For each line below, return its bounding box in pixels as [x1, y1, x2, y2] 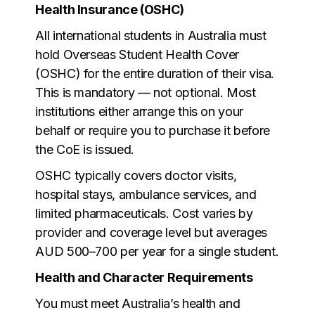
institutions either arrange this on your [35, 103, 243, 119]
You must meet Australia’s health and [35, 295, 240, 311]
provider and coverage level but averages [35, 224, 267, 240]
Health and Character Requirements [35, 269, 253, 285]
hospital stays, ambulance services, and [35, 186, 257, 202]
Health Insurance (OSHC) [35, 1, 185, 17]
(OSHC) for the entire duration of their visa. [35, 65, 275, 81]
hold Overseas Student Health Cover [35, 46, 240, 62]
